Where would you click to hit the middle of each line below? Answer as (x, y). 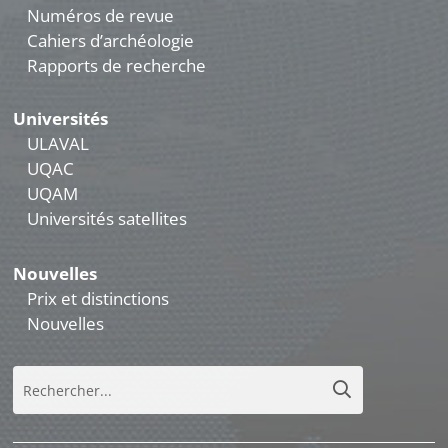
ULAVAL (58, 144)
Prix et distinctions (98, 299)
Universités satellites (107, 219)
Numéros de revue (101, 16)
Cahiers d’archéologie (111, 41)
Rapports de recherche (117, 66)
